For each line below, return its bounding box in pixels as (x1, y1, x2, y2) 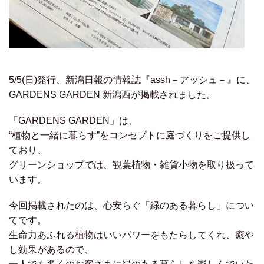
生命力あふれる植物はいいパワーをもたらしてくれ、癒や (9, 230, 254, 240)
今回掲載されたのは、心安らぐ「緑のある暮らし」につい (9, 200, 254, 211)
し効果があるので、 (9, 245, 94, 255)
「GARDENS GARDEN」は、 (9, 115, 138, 126)
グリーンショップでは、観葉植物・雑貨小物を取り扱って (9, 160, 254, 170)
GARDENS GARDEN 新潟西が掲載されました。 (9, 90, 216, 100)
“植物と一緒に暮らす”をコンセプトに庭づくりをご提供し (9, 130, 250, 141)
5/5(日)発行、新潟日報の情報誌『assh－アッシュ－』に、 (9, 75, 255, 85)
